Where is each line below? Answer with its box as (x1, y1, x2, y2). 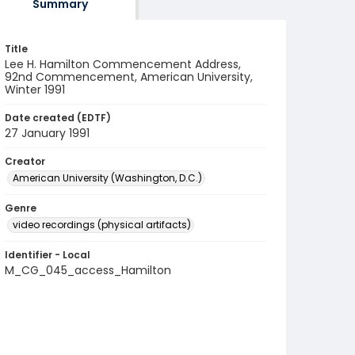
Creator (5, 155, 45, 168)
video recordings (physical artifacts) (13, 218, 191, 231)
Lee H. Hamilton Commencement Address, (5, 56, 241, 72)
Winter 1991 (5, 82, 65, 97)
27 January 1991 (5, 125, 90, 141)
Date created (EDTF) (5, 111, 111, 124)
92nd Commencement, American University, (5, 69, 253, 85)
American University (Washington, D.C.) (13, 171, 202, 185)
